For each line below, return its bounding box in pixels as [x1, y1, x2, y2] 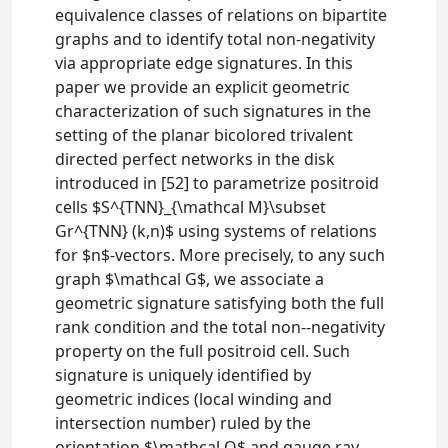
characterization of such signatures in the [55, 100, 372, 123]
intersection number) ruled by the [55, 412, 312, 435]
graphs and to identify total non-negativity [55, 28, 376, 51]
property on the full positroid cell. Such [55, 340, 351, 363]
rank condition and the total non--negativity [55, 316, 386, 339]
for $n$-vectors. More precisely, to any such [55, 244, 386, 267]
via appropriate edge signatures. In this [55, 52, 354, 75]
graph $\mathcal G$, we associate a [55, 268, 325, 291]
